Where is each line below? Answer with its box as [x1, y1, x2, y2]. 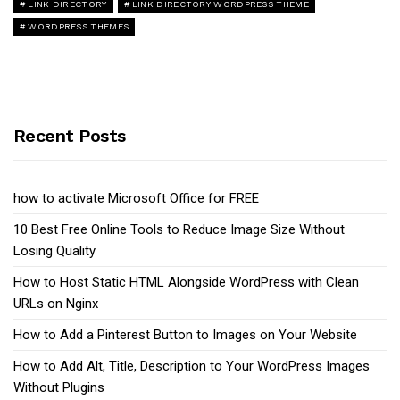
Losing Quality [13, 242, 96, 259]
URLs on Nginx [13, 295, 98, 312]
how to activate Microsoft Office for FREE [13, 189, 259, 206]
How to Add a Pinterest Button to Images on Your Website [13, 326, 357, 343]
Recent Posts [13, 124, 126, 146]
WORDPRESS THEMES [28, 21, 129, 31]
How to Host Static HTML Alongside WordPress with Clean [13, 273, 359, 290]
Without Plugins [13, 379, 104, 396]
